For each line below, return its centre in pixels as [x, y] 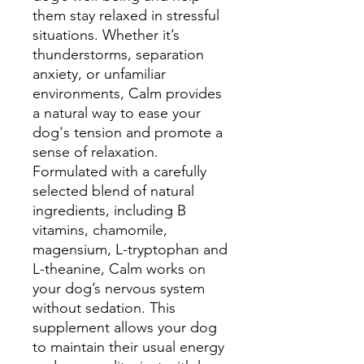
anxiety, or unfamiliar [99, 74]
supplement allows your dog [125, 327]
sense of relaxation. [95, 152]
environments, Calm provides [127, 93]
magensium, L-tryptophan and [130, 249]
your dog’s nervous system [119, 288]
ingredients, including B [109, 210]
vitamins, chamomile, [100, 230]
